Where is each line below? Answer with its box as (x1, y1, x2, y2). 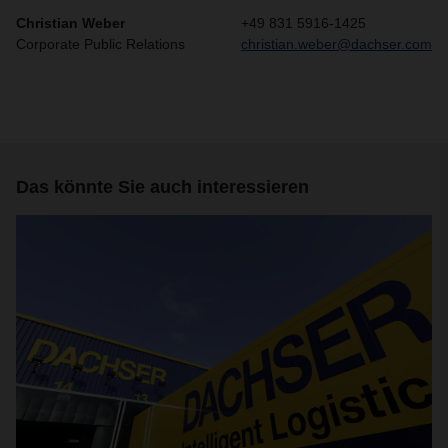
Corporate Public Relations (16, 36, 185, 52)
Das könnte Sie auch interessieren (16, 177, 309, 197)
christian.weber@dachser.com (241, 36, 432, 52)
